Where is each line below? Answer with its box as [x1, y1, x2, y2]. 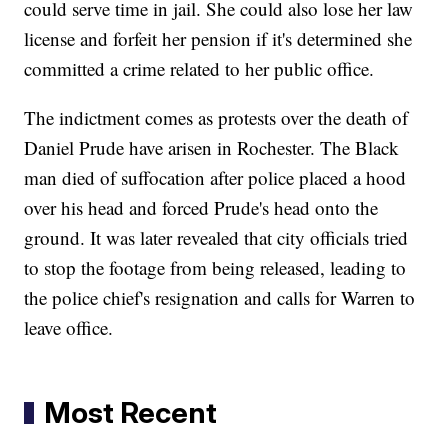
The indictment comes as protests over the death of [24, 105, 409, 131]
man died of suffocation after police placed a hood [24, 165, 407, 191]
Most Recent [44, 395, 218, 431]
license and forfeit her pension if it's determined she [24, 26, 413, 52]
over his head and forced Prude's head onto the [24, 195, 379, 221]
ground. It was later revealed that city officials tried [24, 225, 409, 251]
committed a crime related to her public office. [24, 56, 381, 82]
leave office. [24, 315, 120, 341]
